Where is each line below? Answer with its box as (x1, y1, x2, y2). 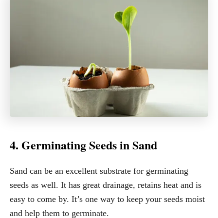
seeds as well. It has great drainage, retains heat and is (10, 180, 201, 190)
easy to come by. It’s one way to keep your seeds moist (10, 194, 205, 204)
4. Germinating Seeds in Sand (10, 136, 157, 153)
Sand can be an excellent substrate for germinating (10, 165, 188, 176)
